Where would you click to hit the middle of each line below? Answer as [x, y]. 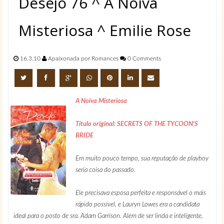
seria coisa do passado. [105, 170]
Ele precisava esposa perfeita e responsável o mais [141, 193]
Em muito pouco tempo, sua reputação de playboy [142, 159]
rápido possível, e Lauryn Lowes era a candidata [137, 205]
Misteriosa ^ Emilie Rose [105, 30]
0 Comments [143, 59]
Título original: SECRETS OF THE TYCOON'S [137, 124]
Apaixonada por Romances [83, 59]
